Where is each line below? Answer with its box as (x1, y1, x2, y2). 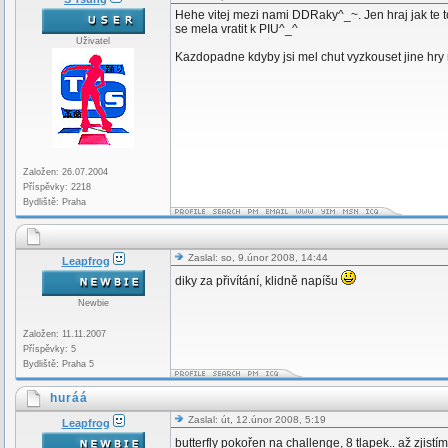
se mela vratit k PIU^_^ (175, 22, 298, 36)
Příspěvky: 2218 (23, 182, 91, 192)
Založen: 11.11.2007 (23, 329, 106, 339)
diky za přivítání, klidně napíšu (175, 274, 341, 288)
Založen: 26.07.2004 (23, 167, 108, 177)
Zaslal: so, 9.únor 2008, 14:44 (185, 252, 328, 263)
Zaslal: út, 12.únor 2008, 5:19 (185, 414, 326, 425)
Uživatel (76, 36, 110, 46)
